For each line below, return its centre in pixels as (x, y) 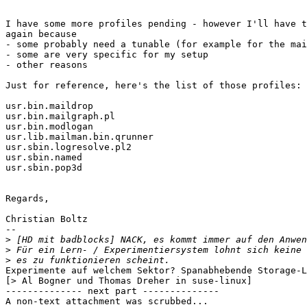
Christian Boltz (47, 219)
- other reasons (47, 65)
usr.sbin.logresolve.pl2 (69, 147)
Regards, (27, 199)
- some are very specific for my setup (107, 55)
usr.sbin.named (44, 158)
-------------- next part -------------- (112, 291)
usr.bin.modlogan (49, 127)
